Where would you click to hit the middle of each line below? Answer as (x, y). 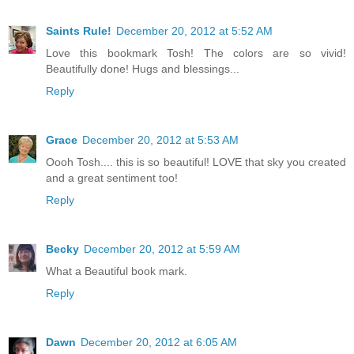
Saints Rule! (79, 31)
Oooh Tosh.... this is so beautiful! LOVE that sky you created (196, 162)
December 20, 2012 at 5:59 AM (162, 249)
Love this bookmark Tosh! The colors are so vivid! (196, 53)
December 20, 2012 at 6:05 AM (159, 343)
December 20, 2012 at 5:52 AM (194, 31)
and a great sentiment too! (112, 178)
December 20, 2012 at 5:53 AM (160, 140)
